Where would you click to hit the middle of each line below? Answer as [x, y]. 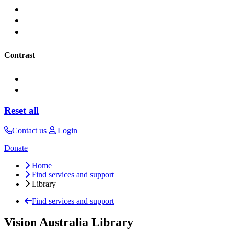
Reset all [21, 110]
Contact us [29, 130]
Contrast [19, 55]
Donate [16, 148]
